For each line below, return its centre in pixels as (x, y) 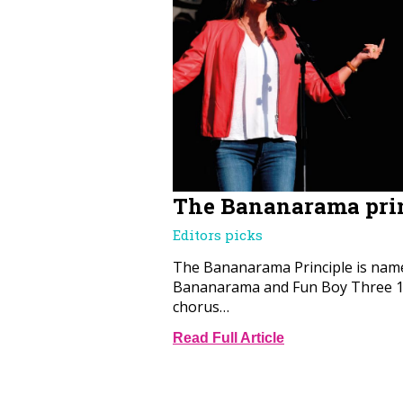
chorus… (201, 306)
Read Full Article (228, 337)
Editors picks (218, 234)
